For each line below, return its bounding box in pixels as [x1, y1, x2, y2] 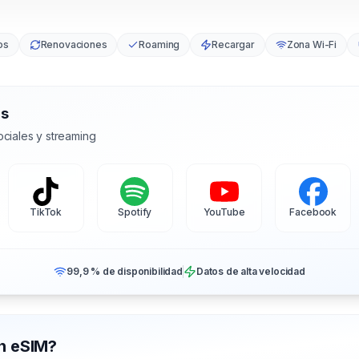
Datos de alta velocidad [196, 265, 305, 278]
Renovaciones [40, 38, 107, 51]
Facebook [289, 206, 337, 219]
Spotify [118, 206, 152, 219]
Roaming [139, 38, 180, 51]
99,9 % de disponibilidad [67, 265, 183, 278]
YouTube [203, 206, 245, 219]
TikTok [30, 206, 63, 219]
